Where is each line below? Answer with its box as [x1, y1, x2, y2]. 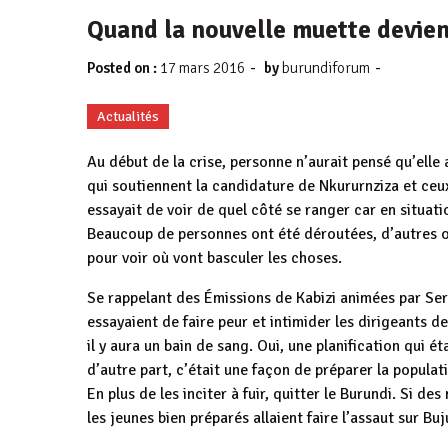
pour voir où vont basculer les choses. [87, 248, 342, 268]
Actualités [97, 108, 159, 125]
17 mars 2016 [160, 59, 245, 77]
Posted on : [87, 59, 160, 77]
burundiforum [282, 59, 370, 77]
